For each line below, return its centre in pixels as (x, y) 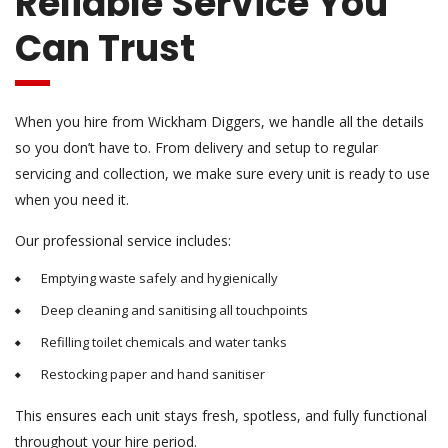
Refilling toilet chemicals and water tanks (164, 341)
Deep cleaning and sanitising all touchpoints (174, 309)
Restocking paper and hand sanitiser (153, 373)
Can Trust (105, 48)
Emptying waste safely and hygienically (159, 277)
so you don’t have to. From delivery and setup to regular (196, 147)
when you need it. (72, 199)
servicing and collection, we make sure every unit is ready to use (222, 173)
